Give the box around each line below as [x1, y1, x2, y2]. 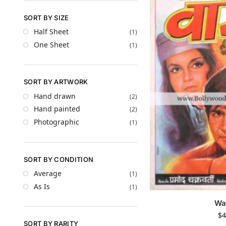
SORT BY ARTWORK [24, 78, 88, 86]
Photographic [34, 117, 79, 127]
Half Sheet [34, 27, 69, 37]
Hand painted [34, 104, 80, 114]
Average [34, 168, 62, 178]
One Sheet [34, 39, 69, 49]
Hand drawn [34, 91, 76, 101]
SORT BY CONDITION [24, 155, 94, 163]
